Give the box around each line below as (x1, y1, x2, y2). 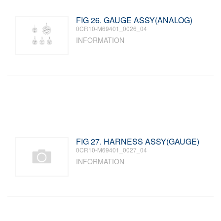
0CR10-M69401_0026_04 (76, 24, 147, 33)
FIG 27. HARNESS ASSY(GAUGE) (76, 136, 200, 147)
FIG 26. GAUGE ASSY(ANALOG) (76, 14, 193, 26)
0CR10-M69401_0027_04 (76, 146, 147, 154)
